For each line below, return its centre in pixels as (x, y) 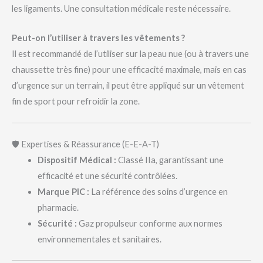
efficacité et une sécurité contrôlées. (107, 176)
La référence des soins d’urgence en (158, 192)
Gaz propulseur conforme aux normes (149, 224)
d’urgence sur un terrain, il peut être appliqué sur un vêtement (128, 86)
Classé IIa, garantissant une (170, 160)
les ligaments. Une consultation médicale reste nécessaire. (121, 8)
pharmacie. (58, 208)
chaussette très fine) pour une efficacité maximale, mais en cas (129, 70)
